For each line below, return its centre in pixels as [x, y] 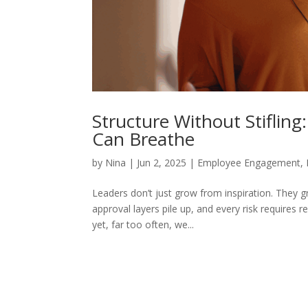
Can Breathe [144, 139]
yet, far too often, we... [143, 225]
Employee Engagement [249, 163]
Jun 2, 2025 [162, 163]
